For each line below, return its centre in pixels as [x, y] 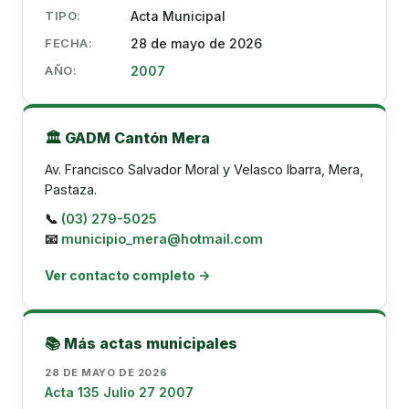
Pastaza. [71, 189]
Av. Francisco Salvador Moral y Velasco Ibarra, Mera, [204, 169]
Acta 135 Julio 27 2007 [119, 392]
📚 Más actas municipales [141, 343]
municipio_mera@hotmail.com [162, 239]
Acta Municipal [178, 16]
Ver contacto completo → [127, 275]
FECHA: [69, 43]
